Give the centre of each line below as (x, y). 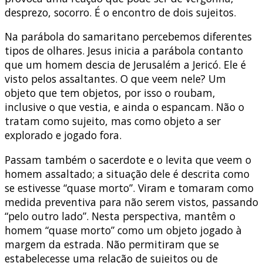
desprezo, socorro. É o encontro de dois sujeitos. (120, 12)
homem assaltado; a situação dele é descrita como (127, 173)
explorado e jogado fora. (63, 135)
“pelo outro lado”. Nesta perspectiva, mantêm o (120, 216)
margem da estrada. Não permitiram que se (112, 244)
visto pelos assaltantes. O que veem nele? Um (115, 79)
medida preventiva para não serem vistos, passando (131, 202)
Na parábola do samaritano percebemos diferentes (128, 37)
